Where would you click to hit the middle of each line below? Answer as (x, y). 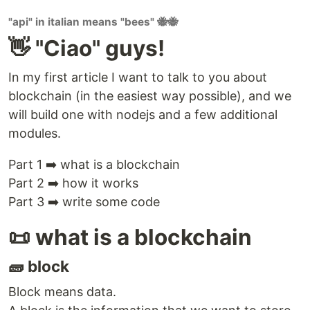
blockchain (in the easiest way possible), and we (150, 96)
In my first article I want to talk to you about (138, 77)
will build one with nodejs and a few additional (143, 115)
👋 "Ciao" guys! (86, 48)
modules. (35, 134)
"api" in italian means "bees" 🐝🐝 (93, 22)
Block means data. (62, 292)
